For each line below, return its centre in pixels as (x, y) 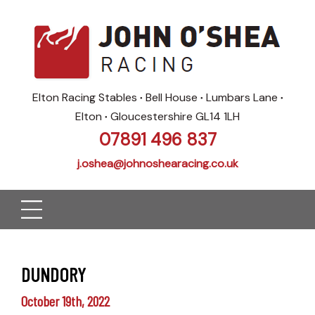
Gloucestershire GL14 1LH (174, 116)
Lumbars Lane (242, 97)
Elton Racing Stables (86, 97)
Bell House (171, 97)
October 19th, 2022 (65, 301)
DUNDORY (53, 275)
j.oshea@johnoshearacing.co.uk (157, 163)
